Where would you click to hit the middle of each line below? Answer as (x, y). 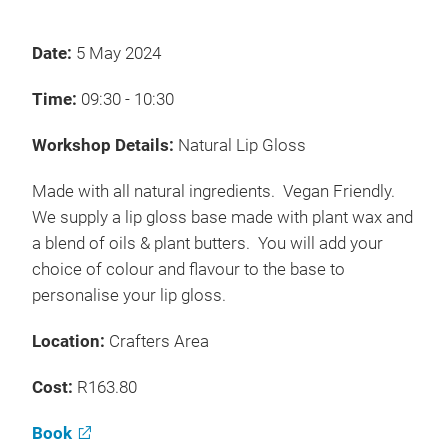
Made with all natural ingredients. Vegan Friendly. (215, 191)
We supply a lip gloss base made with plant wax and (222, 217)
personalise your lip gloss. (143, 295)
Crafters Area (159, 341)
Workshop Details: (105, 145)
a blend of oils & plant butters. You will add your (207, 243)
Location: (70, 341)
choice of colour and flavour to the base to (188, 269)
